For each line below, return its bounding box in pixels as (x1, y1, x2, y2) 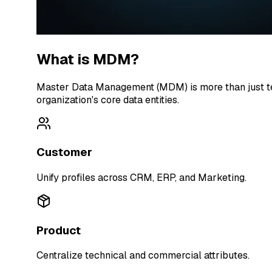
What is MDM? (36, 49, 140, 69)
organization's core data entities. (36, 93, 180, 106)
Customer (36, 144, 93, 160)
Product (36, 222, 81, 238)
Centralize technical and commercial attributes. (36, 249, 250, 262)
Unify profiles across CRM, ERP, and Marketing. (36, 171, 247, 184)
